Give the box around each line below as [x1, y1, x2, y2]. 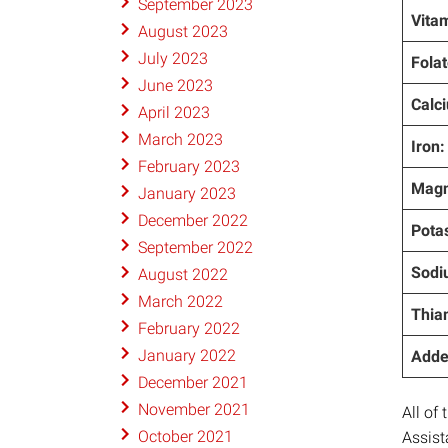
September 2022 [137, 238, 253, 258]
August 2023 [137, 22, 228, 42]
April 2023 [137, 103, 210, 123]
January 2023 [137, 184, 236, 204]
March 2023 [137, 130, 223, 150]
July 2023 [137, 49, 208, 69]
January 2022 [137, 346, 236, 366]
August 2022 [137, 265, 228, 285]
